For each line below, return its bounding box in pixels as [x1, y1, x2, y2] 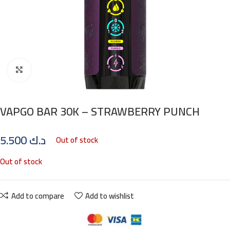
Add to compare [11, 188, 64, 203]
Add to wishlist [85, 188, 134, 203]
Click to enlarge [30, 63, 76, 77]
